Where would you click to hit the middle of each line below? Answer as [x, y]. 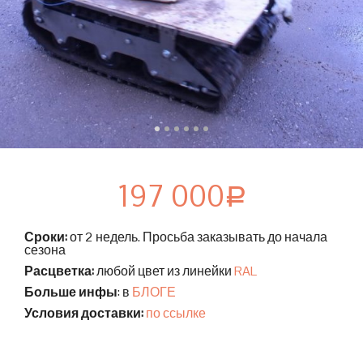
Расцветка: [59, 271]
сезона [45, 250]
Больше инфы [71, 292]
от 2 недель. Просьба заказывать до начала [197, 237]
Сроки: [46, 237]
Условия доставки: [85, 313]
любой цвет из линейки [164, 271]
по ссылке [176, 313]
